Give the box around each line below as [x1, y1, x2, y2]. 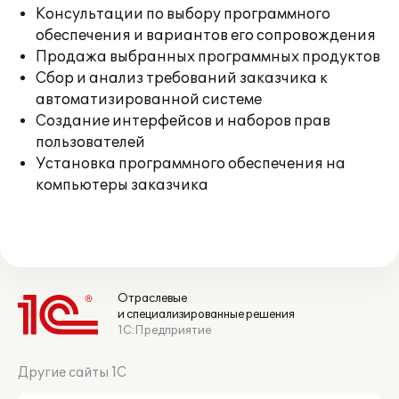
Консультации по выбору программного [36, 5, 330, 23]
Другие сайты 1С [18, 365, 126, 380]
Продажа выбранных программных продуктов [36, 48, 380, 66]
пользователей [36, 134, 145, 151]
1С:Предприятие [118, 323, 211, 338]
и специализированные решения [118, 307, 295, 322]
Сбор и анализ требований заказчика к [36, 69, 328, 87]
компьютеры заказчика [36, 176, 208, 194]
